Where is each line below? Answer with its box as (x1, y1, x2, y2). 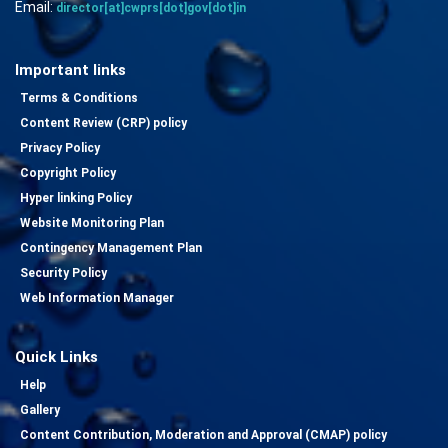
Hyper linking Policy (20, 190, 132, 205)
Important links (15, 60, 126, 79)
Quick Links (15, 347, 98, 366)
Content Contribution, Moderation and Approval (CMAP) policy (20, 427, 387, 442)
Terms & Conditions (20, 90, 138, 105)
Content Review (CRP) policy (20, 115, 187, 130)
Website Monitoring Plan (20, 215, 164, 230)
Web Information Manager (20, 290, 174, 305)
